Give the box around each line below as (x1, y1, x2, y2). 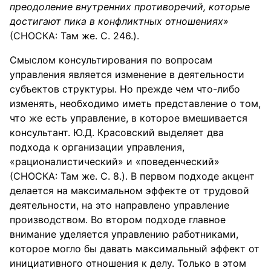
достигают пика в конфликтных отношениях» (10, 15, 229, 27)
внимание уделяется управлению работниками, (10, 228, 238, 240)
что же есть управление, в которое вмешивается (10, 112, 247, 124)
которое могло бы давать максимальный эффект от (10, 243, 260, 255)
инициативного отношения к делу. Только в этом (10, 257, 246, 269)
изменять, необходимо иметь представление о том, (10, 97, 261, 109)
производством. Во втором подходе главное (10, 214, 226, 226)
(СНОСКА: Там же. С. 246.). (10, 30, 139, 42)
